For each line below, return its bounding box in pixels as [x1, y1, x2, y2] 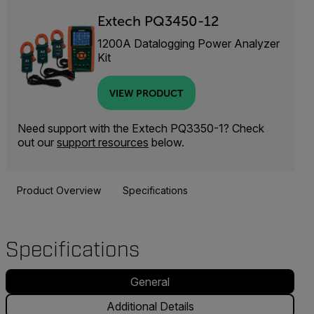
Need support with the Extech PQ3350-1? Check [18, 121, 264, 135]
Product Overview [16, 184, 101, 196]
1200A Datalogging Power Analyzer [97, 36, 280, 50]
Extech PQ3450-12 [97, 13, 219, 29]
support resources [57, 135, 149, 149]
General [130, 274, 170, 289]
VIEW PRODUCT [109, 87, 184, 99]
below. [149, 135, 184, 149]
